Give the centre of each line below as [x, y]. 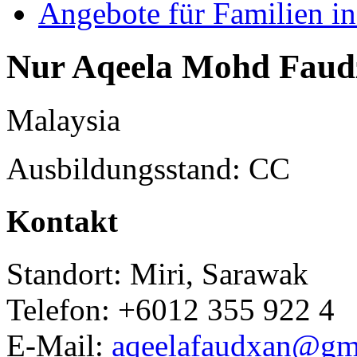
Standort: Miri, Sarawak [157, 274]
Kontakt [62, 222]
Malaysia [63, 120]
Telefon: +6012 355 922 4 [171, 310]
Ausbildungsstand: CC [148, 168]
